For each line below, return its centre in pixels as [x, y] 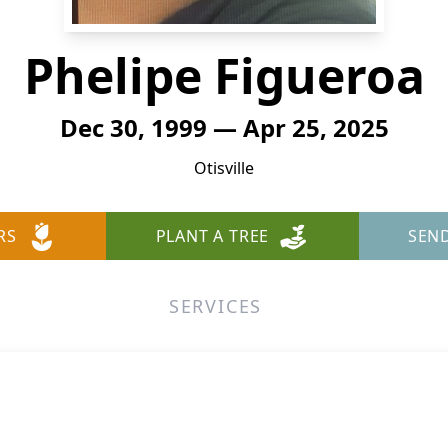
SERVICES [215, 306]
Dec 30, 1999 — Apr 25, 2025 [224, 127]
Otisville [224, 168]
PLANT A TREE [212, 236]
